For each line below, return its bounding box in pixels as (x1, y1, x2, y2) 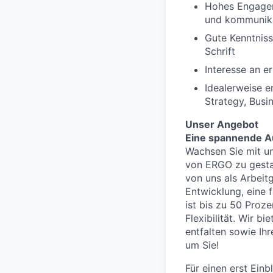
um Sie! (185, 239, 219, 251)
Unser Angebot (185, 118, 258, 130)
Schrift (205, 45, 235, 57)
